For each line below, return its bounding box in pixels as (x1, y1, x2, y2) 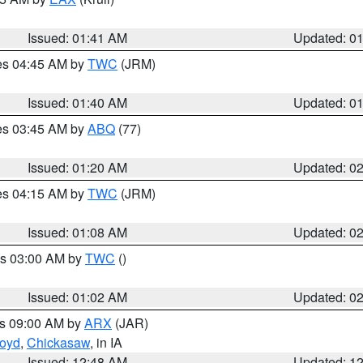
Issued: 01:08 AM (28, 223, 128, 241)
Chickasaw (27, 333, 90, 352)
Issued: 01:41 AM (28, 28, 128, 47)
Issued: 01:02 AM (28, 288, 128, 306)
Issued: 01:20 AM (28, 158, 128, 177)
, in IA (90, 333, 122, 352)
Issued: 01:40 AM (28, 93, 128, 112)
